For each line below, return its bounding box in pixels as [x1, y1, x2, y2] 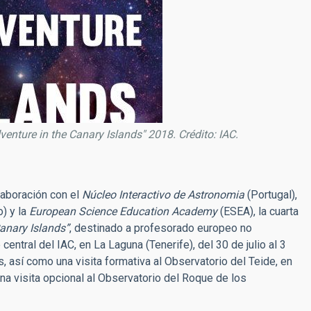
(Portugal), [244, 188, 297, 201]
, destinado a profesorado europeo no [69, 221, 252, 235]
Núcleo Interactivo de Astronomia [82, 188, 244, 201]
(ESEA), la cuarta [217, 205, 299, 218]
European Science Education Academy [29, 205, 217, 218]
